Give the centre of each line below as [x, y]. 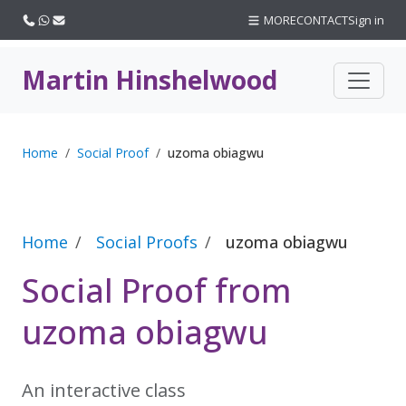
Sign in [366, 20]
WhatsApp [79, 19]
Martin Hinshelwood [150, 80]
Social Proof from [157, 290]
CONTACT [322, 20]
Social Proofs [147, 242]
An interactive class [104, 390]
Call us [54, 19]
